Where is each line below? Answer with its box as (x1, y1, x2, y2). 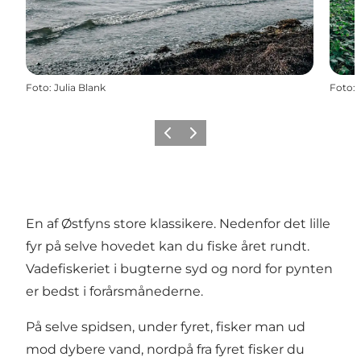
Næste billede (183, 131, 251, 144)
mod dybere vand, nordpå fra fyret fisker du (26, 341, 305, 357)
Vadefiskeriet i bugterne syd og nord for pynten (26, 260, 333, 276)
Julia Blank (54, 81, 106, 93)
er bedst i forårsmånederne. (26, 283, 203, 299)
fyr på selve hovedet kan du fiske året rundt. (26, 238, 309, 254)
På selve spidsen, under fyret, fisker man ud (26, 318, 305, 334)
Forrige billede (157, 131, 230, 144)
